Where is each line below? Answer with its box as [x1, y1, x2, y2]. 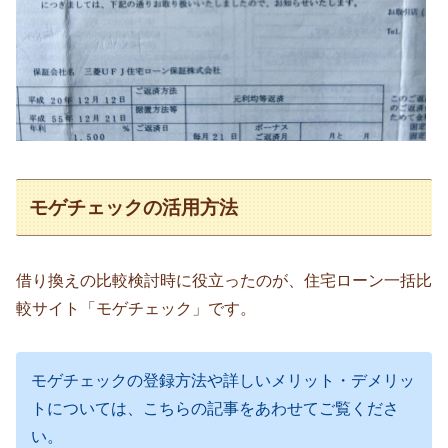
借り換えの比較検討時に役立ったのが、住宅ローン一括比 [16, 272, 432, 290]
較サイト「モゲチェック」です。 [16, 300, 256, 318]
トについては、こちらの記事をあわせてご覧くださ [31, 399, 399, 417]
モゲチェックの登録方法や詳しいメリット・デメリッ [31, 371, 415, 389]
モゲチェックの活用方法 [29, 196, 239, 218]
